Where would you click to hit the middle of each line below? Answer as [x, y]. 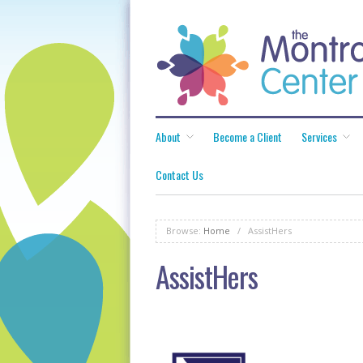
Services [319, 137]
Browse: [184, 231]
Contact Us [179, 175]
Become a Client [248, 137]
